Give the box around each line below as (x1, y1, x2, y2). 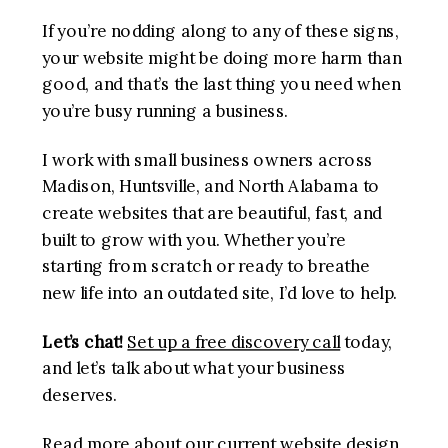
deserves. (42, 384, 118, 406)
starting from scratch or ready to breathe (42, 255, 370, 277)
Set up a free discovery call (127, 331, 341, 353)
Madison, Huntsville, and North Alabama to (42, 176, 380, 198)
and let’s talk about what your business (42, 358, 346, 380)
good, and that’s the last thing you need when (42, 73, 401, 95)
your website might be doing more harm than (42, 47, 402, 69)
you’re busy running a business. (42, 100, 289, 122)
